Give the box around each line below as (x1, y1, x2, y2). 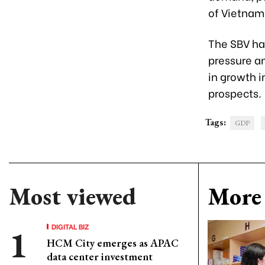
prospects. (208, 85, 261, 101)
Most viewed (9, 181, 136, 212)
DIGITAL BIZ (51, 221, 89, 231)
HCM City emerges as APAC (47, 236, 179, 250)
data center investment (47, 250, 153, 263)
